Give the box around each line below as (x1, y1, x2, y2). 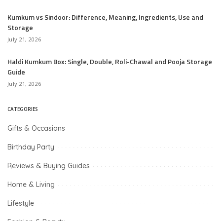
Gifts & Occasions (7, 124, 65, 133)
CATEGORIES (7, 106, 38, 112)
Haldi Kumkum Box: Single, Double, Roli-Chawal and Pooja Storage (7, 56, 212, 67)
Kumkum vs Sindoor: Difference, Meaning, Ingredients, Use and (7, 12, 203, 22)
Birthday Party (7, 143, 54, 151)
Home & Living (7, 180, 55, 189)
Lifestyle (7, 199, 34, 208)
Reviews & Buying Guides (7, 161, 90, 170)
